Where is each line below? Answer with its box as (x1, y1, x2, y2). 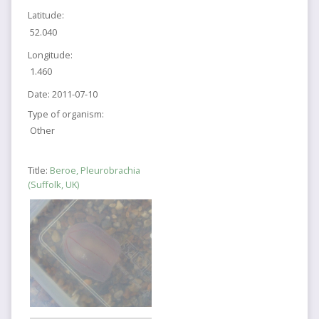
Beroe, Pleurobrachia (49, 163, 140, 177)
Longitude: (27, 48, 73, 61)
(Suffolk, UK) (27, 177, 79, 191)
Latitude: (27, 9, 64, 22)
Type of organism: (27, 107, 104, 120)
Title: (27, 163, 50, 177)
